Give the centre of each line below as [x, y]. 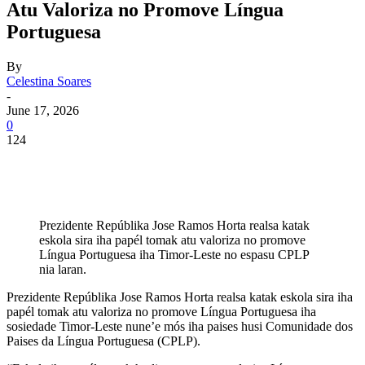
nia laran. [63, 269]
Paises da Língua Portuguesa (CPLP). [103, 341]
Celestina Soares [49, 81]
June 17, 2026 [43, 110]
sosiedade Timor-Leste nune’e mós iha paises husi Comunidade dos [180, 326]
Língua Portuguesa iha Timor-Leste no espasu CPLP [174, 254]
